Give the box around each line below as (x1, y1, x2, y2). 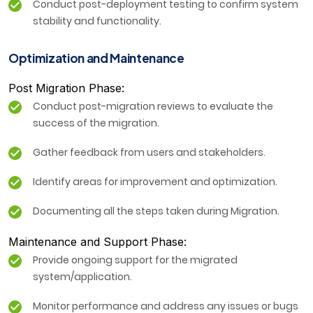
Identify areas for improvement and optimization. (33, 175, 277, 189)
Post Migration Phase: (8, 81, 124, 96)
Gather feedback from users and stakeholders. (33, 145, 265, 160)
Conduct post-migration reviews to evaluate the (33, 99, 273, 114)
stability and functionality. (33, 14, 161, 29)
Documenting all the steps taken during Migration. (33, 204, 279, 219)
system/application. (33, 270, 132, 284)
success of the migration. (33, 116, 159, 131)
